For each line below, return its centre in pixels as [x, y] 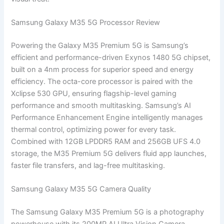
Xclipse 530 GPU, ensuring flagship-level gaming [94, 93]
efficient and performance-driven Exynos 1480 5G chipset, [111, 57]
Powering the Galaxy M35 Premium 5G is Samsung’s [100, 45]
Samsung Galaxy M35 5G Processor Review [86, 22]
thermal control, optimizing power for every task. [94, 129]
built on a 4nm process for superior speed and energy [102, 69]
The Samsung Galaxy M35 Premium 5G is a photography [108, 212]
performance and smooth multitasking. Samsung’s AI [101, 105]
